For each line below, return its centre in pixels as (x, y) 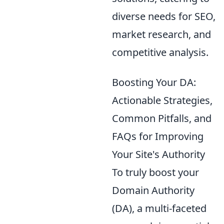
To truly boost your (155, 172)
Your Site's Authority (158, 154)
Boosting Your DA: (154, 82)
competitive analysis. (160, 52)
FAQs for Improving (158, 136)
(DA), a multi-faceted (159, 208)
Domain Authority (153, 190)
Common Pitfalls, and (162, 118)
